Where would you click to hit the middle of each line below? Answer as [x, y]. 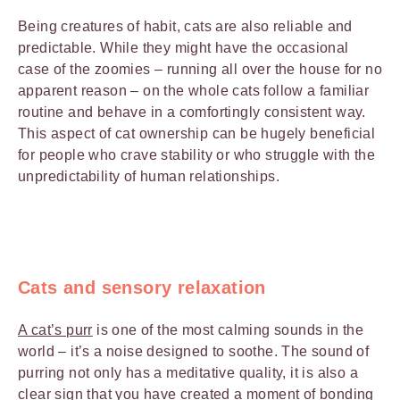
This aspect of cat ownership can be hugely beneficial [197, 133]
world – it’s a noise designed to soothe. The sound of [194, 351]
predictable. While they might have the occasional [183, 48]
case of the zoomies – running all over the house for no [200, 69]
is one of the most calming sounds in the [228, 330]
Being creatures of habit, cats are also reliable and [185, 26]
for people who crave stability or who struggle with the [196, 155]
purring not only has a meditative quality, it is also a [188, 373]
